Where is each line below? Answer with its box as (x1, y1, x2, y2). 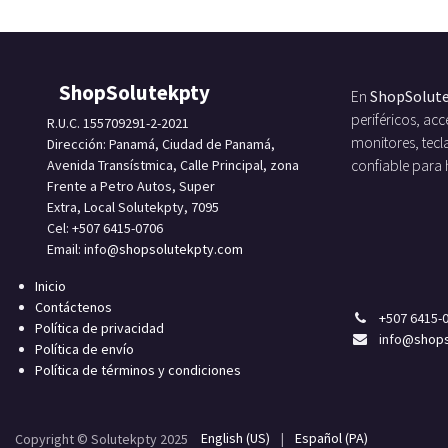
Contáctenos (35, 298, 112, 316)
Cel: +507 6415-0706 (47, 219, 169, 237)
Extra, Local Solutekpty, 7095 (47, 198, 219, 216)
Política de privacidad (35, 319, 164, 337)
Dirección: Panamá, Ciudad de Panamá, (47, 135, 275, 153)
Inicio (35, 277, 66, 295)
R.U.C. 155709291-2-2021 (47, 114, 192, 132)
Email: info (47, 240, 107, 258)
